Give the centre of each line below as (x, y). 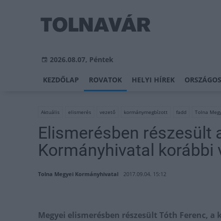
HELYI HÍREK (153, 80)
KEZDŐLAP (61, 80)
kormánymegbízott (146, 112)
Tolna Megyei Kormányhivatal (78, 174)
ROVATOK (105, 80)
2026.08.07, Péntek (82, 59)
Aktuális (50, 112)
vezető (108, 112)
